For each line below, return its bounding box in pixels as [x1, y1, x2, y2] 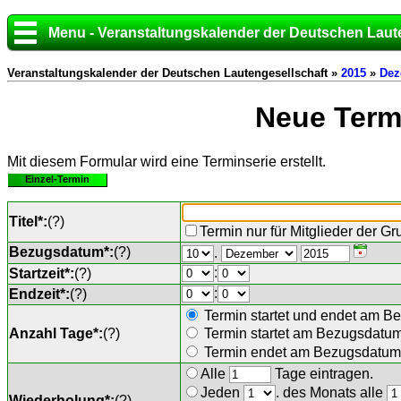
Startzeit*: [9, 265, 74, 281]
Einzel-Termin [25, 173, 90, 184]
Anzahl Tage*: [9, 325, 103, 341]
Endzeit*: [9, 286, 70, 302]
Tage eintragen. [271, 365, 373, 381]
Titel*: [9, 213, 47, 229]
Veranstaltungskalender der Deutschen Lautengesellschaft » [7, 66, 341, 80]
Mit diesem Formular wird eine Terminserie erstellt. [7, 153, 326, 169]
